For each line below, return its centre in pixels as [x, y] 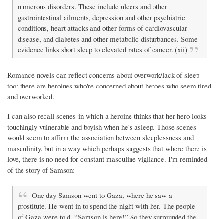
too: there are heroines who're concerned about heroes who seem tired [109, 85]
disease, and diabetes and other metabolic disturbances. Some [108, 38]
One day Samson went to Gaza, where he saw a [102, 195]
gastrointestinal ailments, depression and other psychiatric [101, 17]
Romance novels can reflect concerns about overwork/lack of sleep [103, 75]
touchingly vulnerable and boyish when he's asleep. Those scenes [102, 126]
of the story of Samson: [41, 169]
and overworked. [31, 96]
